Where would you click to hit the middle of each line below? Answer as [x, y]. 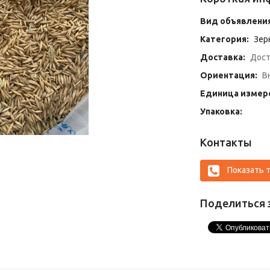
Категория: [224, 39]
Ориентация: [228, 75]
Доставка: [222, 57]
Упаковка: [221, 111]
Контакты [226, 142]
